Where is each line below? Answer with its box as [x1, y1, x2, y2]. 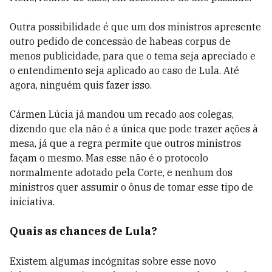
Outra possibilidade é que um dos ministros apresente [10, 21, 261, 33]
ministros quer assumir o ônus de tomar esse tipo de [10, 181, 253, 193]
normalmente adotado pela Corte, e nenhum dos [10, 166, 233, 178]
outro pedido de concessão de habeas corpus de [10, 35, 231, 47]
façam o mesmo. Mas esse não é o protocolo [10, 152, 208, 164]
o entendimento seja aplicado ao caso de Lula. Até [10, 64, 239, 76]
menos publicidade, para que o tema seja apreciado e [10, 50, 256, 62]
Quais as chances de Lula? [10, 224, 157, 238]
